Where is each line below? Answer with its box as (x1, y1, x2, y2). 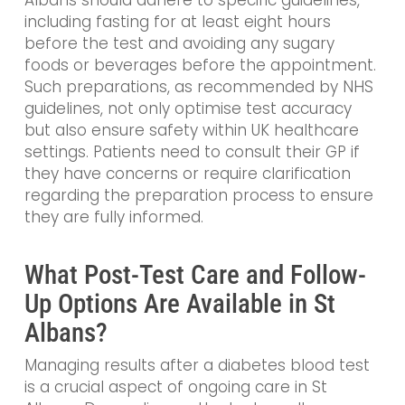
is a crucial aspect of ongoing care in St (24, 375, 327, 398)
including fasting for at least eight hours (24, 11, 331, 33)
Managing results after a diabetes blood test (24, 353, 370, 376)
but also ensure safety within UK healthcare (24, 119, 359, 142)
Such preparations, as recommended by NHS (24, 76, 373, 99)
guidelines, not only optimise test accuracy (24, 98, 352, 120)
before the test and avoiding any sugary (24, 33, 334, 55)
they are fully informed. (24, 206, 203, 229)
